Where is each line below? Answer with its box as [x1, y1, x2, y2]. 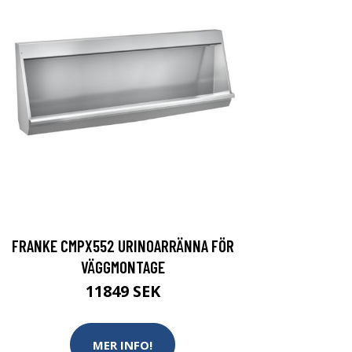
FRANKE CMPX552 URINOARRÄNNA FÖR [11, 236, 234, 255]
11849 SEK [85, 280, 160, 302]
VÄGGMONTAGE [80, 257, 165, 277]
